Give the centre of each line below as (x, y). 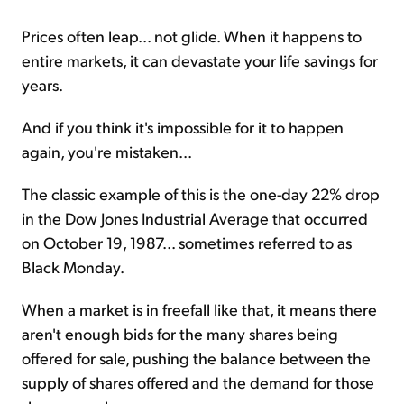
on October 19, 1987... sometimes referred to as (187, 242)
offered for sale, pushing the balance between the (196, 357)
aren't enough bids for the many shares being (180, 333)
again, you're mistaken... (107, 151)
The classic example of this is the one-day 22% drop (201, 193)
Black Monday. (73, 266)
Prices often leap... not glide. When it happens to (192, 35)
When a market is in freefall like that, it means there (199, 308)
